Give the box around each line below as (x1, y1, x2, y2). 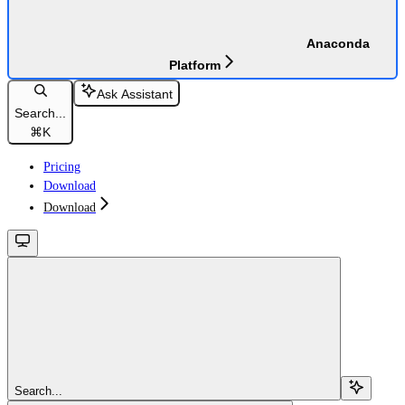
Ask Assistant (97, 87, 173, 102)
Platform (168, 57, 221, 72)
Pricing (43, 160, 80, 174)
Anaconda (306, 35, 370, 51)
